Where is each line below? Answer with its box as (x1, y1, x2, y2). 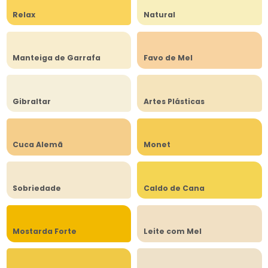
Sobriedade (13, 182, 61, 193)
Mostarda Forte (13, 226, 77, 237)
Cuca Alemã (13, 139, 63, 150)
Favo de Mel (143, 53, 193, 63)
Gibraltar (13, 96, 51, 106)
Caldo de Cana (143, 182, 205, 193)
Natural (143, 9, 175, 20)
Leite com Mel (143, 226, 202, 237)
